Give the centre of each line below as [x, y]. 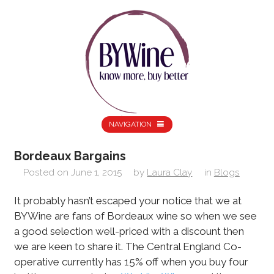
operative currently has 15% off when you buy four [131, 261]
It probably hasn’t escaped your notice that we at [128, 200]
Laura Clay [170, 172]
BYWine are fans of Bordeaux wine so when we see [135, 216]
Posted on [46, 172]
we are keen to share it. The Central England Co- [128, 246]
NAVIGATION [131, 124]
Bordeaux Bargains [70, 157]
